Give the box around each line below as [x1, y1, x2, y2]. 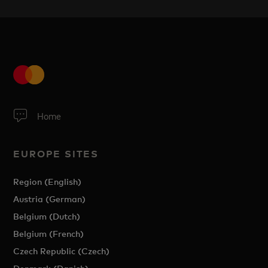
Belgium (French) [13, 229, 84, 239]
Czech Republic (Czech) [13, 246, 110, 257]
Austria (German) [13, 194, 86, 205]
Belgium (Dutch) [13, 211, 81, 222]
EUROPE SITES [13, 148, 99, 160]
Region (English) [13, 176, 82, 187]
